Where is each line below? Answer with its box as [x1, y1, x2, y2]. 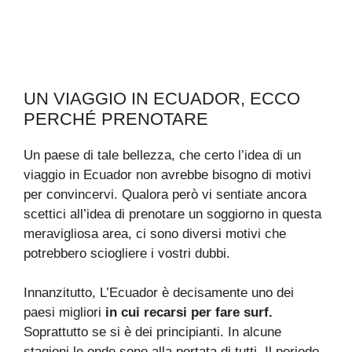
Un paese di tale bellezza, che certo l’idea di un [24, 147, 301, 163]
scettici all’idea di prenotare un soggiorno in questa [24, 206, 321, 222]
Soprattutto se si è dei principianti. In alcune [24, 324, 281, 340]
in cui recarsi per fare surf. [105, 305, 277, 321]
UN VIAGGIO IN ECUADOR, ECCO [24, 88, 300, 108]
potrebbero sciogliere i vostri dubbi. [24, 245, 230, 261]
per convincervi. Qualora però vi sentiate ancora [24, 186, 306, 202]
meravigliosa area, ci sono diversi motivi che [24, 225, 286, 241]
